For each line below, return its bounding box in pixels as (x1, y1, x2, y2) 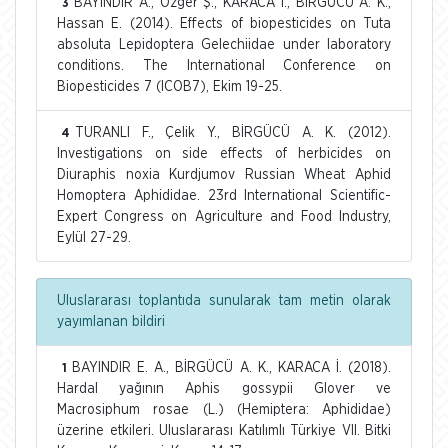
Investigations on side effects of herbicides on (57, 146, 391, 161)
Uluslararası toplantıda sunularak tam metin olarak (57, 293, 391, 308)
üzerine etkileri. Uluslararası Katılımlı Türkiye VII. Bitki (57, 423, 391, 438)
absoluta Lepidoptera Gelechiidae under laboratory (57, 37, 391, 52)
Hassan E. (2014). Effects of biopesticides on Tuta (57, 16, 391, 31)
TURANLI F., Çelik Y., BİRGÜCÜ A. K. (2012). (75, 125, 391, 140)
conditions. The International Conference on (57, 58, 391, 73)
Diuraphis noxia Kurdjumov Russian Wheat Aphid (57, 167, 391, 182)
